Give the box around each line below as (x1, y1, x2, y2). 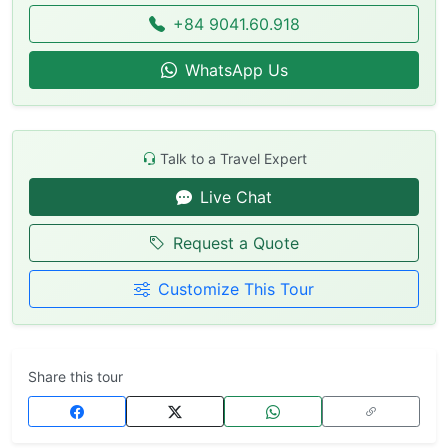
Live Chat (200, 187, 272, 208)
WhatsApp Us (184, 60, 288, 81)
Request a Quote (173, 233, 299, 254)
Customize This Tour (158, 279, 314, 300)
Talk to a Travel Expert (159, 150, 307, 168)
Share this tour (28, 368, 123, 386)
